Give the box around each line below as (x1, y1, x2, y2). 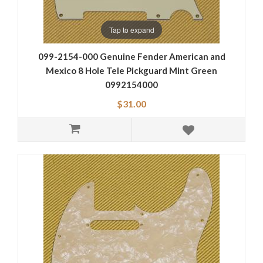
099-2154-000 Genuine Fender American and (38, 51, 225, 62)
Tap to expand (109, 24, 154, 35)
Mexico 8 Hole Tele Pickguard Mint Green (46, 65, 217, 76)
